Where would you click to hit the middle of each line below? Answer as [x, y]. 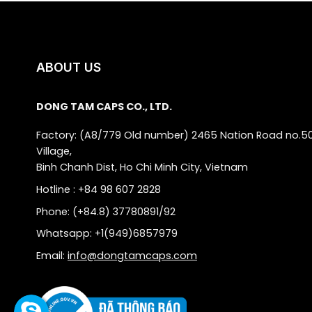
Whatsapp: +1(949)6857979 [107, 234]
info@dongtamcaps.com [132, 255]
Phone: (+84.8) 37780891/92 [106, 211]
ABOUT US [69, 67]
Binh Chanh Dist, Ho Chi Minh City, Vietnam [142, 167]
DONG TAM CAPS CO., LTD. [104, 106]
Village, [54, 151]
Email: [52, 255]
